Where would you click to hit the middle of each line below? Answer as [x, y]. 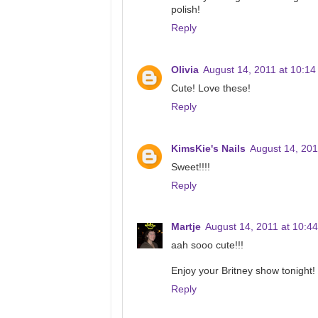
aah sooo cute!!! [207, 246]
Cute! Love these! [211, 88]
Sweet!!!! [191, 167]
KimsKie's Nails [208, 148]
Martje [186, 227]
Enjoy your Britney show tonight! [243, 271]
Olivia [185, 70]
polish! [186, 9]
